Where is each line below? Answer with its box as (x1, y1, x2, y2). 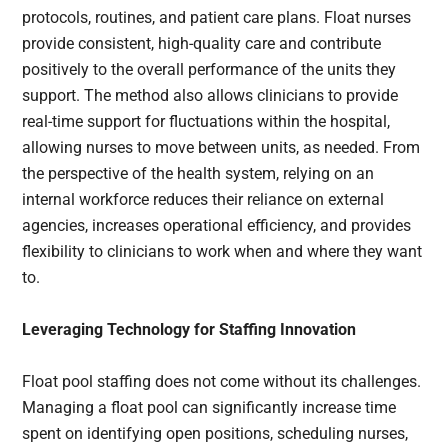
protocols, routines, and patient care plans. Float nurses (22, 8, 412, 28)
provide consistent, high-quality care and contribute (22, 34, 382, 54)
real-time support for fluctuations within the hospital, (22, 112, 391, 132)
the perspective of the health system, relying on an (22, 164, 375, 184)
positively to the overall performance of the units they (22, 60, 397, 80)
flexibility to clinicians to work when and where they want (22, 242, 423, 262)
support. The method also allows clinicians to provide (22, 86, 399, 106)
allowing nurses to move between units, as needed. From (22, 138, 421, 158)
